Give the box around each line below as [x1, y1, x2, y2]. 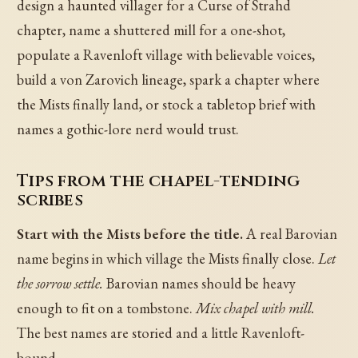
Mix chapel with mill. [196, 299, 316, 318]
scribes [17, 189, 83, 213]
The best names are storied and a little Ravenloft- [17, 324, 305, 343]
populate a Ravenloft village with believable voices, [17, 45, 316, 64]
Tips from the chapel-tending [17, 169, 300, 193]
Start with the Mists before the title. [17, 225, 244, 244]
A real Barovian [243, 225, 338, 244]
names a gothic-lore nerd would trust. [17, 119, 240, 138]
